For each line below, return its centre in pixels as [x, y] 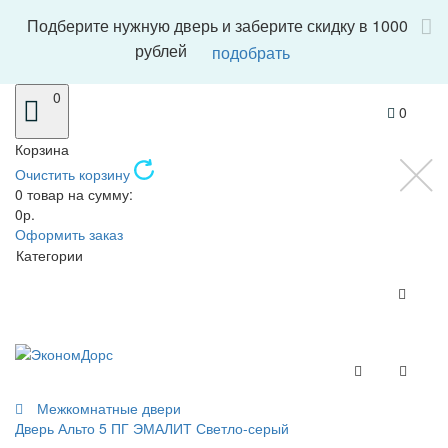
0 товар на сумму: [74, 194]
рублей [162, 51]
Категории [49, 255]
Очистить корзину [74, 174]
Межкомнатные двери [109, 408]
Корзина [42, 149]
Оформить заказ [69, 234]
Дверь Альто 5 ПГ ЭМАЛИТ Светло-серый [152, 428]
